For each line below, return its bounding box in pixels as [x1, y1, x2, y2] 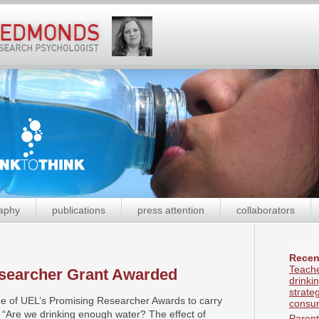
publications [52, 204, 105, 216]
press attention [137, 204, 204, 216]
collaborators [236, 204, 295, 216]
